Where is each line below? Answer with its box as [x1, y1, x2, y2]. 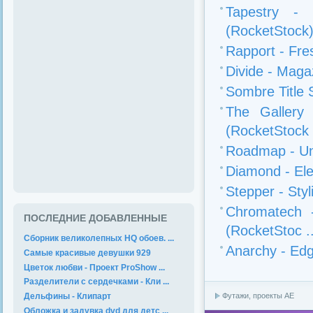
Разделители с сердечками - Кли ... [24, 277, 169, 287]
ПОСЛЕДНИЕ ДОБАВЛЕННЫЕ [24, 213, 167, 224]
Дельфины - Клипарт [24, 291, 111, 302]
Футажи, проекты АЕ [222, 291, 294, 300]
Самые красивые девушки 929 [24, 247, 151, 258]
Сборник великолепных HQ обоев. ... [24, 233, 174, 243]
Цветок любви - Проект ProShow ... [24, 262, 165, 272]
